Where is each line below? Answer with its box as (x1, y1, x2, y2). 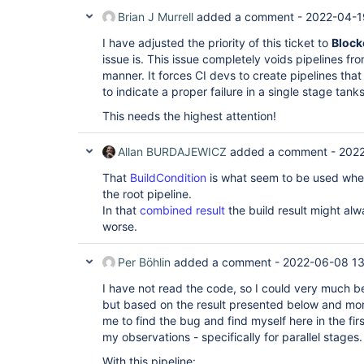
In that (102, 203, 140, 217)
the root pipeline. (102, 187, 192, 201)
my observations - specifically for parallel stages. (102, 330, 362, 344)
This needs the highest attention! (102, 109, 276, 123)
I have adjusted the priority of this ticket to (102, 36, 331, 50)
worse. (102, 219, 137, 233)
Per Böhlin (118, 255, 171, 269)
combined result (140, 203, 225, 217)
